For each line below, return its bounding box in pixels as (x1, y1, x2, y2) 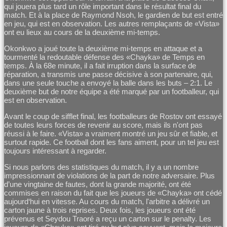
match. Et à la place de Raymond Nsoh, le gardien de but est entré (4, 11, 223, 20)
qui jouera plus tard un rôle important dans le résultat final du (4, 2, 201, 11)
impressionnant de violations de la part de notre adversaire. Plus (4, 171, 215, 180)
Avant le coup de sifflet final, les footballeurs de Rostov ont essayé (4, 112, 222, 121)
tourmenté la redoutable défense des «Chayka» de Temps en (4, 53, 205, 62)
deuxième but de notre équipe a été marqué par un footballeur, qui (4, 87, 219, 96)
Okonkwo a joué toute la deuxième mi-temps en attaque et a (4, 44, 202, 53)
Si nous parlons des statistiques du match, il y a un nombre (4, 163, 199, 172)
